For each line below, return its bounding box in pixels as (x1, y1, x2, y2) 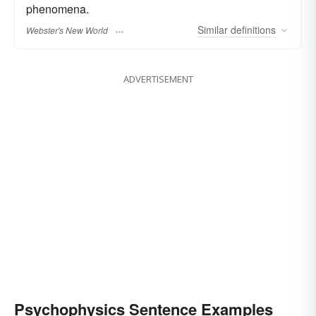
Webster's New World (26, 24, 108, 37)
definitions (228, 23, 276, 37)
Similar (197, 23, 228, 37)
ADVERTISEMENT (123, 73, 193, 86)
